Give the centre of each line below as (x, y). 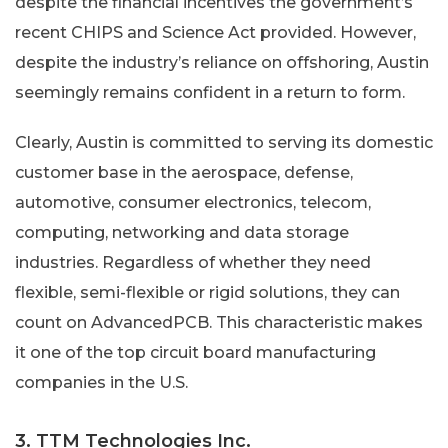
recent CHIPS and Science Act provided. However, (215, 32)
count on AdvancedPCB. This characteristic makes (219, 322)
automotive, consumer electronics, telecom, (193, 202)
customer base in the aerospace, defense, (184, 172)
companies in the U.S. (101, 382)
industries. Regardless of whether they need (193, 262)
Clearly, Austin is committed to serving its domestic (224, 142)
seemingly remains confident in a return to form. (210, 92)
